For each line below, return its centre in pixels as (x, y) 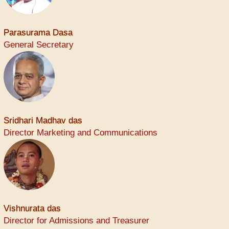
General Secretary (39, 45)
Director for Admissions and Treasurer (76, 221)
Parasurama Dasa (38, 33)
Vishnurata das (32, 209)
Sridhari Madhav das (43, 121)
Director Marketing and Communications (81, 133)
